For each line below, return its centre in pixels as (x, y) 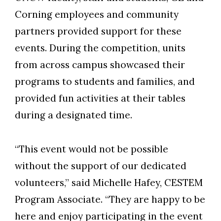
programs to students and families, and (105, 81)
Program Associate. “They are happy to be (110, 199)
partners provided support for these (98, 31)
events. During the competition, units (100, 48)
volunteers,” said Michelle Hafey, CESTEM (109, 182)
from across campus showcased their (100, 64)
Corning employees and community (97, 14)
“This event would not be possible (92, 149)
